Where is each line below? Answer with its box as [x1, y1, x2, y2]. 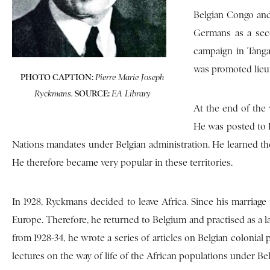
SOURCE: [72, 88, 111, 98]
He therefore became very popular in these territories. [12, 157, 233, 168]
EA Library [111, 89, 151, 98]
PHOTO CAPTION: [20, 72, 95, 82]
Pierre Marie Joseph [95, 72, 164, 82]
